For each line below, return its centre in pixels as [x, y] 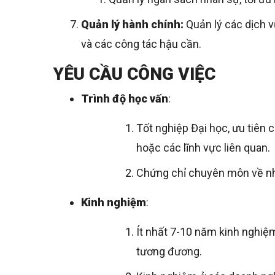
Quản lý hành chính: [134, 25]
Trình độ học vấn [125, 99]
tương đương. [169, 252]
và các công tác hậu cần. [141, 44]
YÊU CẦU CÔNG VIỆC [134, 74]
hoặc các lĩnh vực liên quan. [203, 148]
